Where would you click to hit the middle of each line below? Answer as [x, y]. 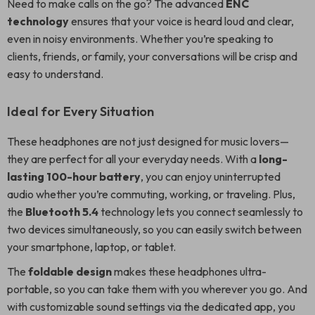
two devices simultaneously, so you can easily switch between [154, 229]
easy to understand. [55, 74]
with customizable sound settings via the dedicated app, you [151, 307]
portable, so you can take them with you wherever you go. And [157, 289]
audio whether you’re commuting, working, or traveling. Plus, [151, 194]
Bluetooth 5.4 [62, 212]
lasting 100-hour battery [74, 176]
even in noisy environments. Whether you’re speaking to [140, 39]
